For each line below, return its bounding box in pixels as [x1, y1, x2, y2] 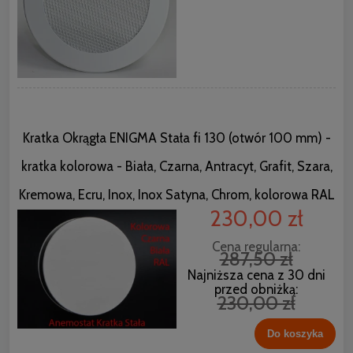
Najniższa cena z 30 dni [187, 266, 325, 283]
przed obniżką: [214, 281, 298, 297]
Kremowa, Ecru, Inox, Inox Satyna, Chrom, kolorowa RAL [18, 186, 335, 203]
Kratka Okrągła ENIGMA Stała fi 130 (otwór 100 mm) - [22, 129, 331, 146]
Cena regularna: [212, 238, 300, 255]
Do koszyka [267, 327, 323, 340]
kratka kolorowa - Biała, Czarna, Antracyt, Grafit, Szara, [20, 158, 333, 174]
